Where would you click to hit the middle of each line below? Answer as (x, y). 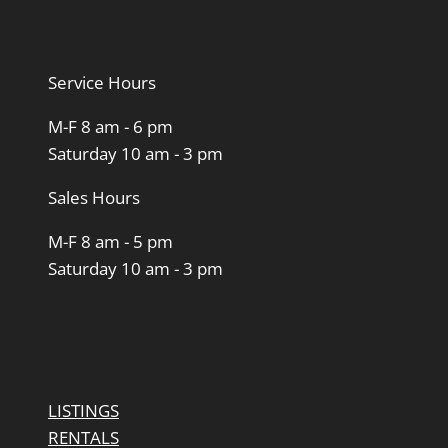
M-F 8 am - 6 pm (110, 126)
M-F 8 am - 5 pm (110, 241)
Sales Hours (94, 197)
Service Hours (102, 82)
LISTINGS (83, 410)
